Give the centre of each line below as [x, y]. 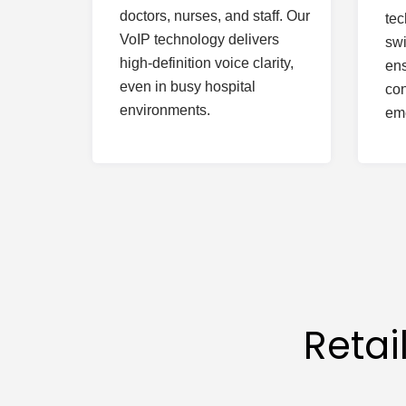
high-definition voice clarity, [207, 63]
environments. [165, 110]
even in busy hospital [188, 87]
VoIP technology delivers [199, 39]
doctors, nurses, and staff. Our [215, 16]
